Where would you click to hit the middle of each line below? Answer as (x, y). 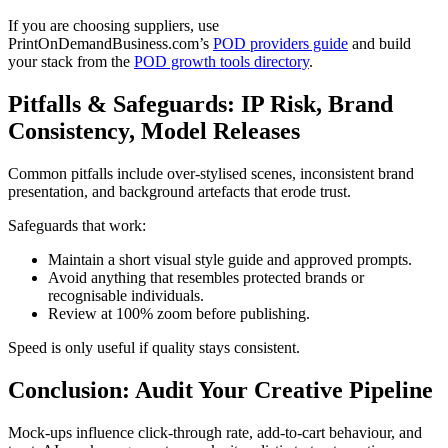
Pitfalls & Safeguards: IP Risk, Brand (200, 103)
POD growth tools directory (221, 61)
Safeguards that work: (77, 225)
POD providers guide (280, 43)
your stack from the (71, 61)
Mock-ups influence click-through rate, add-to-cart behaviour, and (215, 432)
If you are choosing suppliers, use (113, 25)
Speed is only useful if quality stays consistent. (154, 347)
